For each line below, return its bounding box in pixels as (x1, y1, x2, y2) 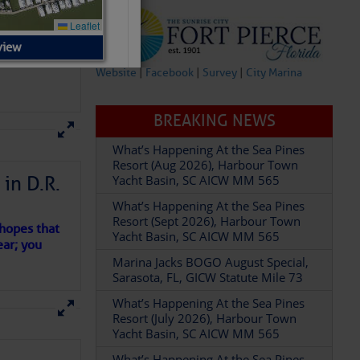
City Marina (246, 66, 303, 80)
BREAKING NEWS (153, 111, 276, 131)
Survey (202, 66, 238, 80)
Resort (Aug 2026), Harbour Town (112, 157, 299, 173)
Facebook (145, 66, 194, 80)
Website (96, 66, 137, 80)
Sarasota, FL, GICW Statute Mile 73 (112, 269, 304, 285)
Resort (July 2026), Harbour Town (112, 310, 297, 326)
